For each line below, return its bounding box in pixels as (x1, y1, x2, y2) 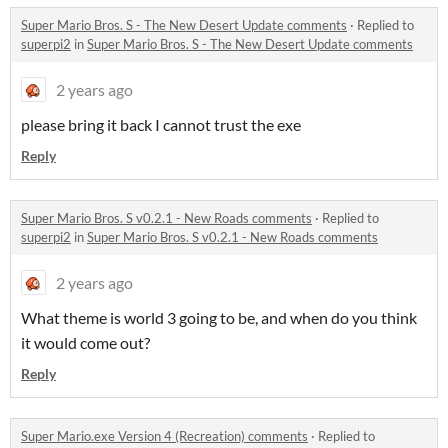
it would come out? (21, 333, 150, 353)
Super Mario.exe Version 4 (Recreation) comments (21, 428, 308, 445)
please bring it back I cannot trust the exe (21, 115, 301, 135)
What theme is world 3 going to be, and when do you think (21, 308, 417, 328)
